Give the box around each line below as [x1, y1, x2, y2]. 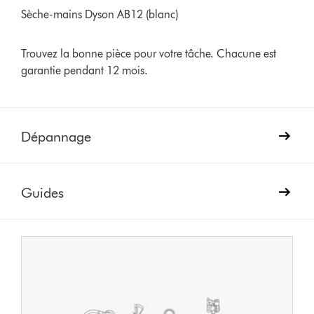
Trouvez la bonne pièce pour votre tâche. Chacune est [21, 46, 277, 60]
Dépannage [21, 128, 92, 145]
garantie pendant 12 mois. [21, 63, 149, 77]
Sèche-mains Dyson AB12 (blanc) [21, 7, 179, 21]
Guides [21, 184, 64, 201]
